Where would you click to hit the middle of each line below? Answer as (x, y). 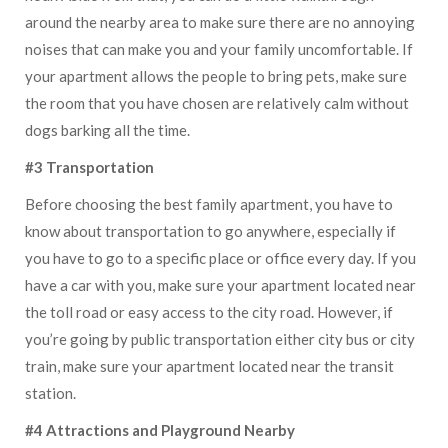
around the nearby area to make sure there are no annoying (220, 22)
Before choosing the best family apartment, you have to (209, 204)
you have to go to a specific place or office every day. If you (220, 258)
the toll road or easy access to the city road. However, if (209, 312)
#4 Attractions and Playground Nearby (160, 430)
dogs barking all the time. (109, 130)
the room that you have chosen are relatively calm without (217, 103)
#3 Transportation (89, 167)
